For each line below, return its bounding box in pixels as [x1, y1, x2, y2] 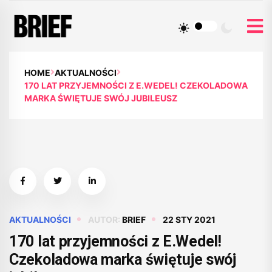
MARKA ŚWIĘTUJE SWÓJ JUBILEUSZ [24, 92, 177, 103]
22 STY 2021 [163, 214, 216, 225]
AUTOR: [88, 214, 122, 225]
